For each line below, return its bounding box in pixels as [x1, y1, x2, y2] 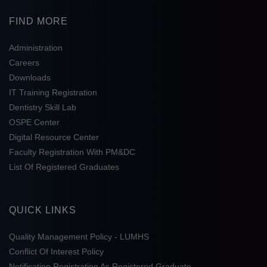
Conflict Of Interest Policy [9, 247, 104, 257]
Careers [9, 58, 39, 68]
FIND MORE [9, 16, 68, 27]
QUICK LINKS [9, 205, 76, 216]
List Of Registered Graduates [9, 162, 119, 172]
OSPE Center [9, 117, 60, 128]
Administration [9, 43, 63, 53]
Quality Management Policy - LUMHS [9, 232, 149, 242]
